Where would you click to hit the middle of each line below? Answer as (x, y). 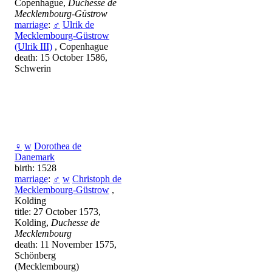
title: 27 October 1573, (58, 212)
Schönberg (35, 256)
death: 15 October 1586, (61, 58)
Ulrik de (78, 25)
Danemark (35, 157)
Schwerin (33, 69)
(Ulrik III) (33, 47)
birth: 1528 (36, 168)
